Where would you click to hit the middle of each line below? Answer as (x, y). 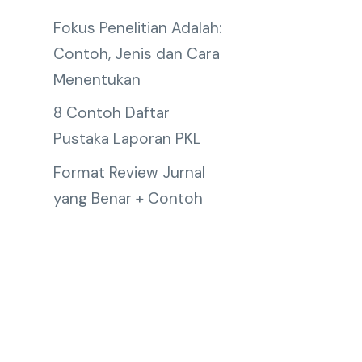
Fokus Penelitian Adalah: (138, 27)
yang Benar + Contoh (128, 198)
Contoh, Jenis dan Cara (137, 53)
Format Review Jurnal (129, 172)
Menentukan (97, 79)
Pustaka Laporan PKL (127, 139)
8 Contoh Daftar (112, 113)
